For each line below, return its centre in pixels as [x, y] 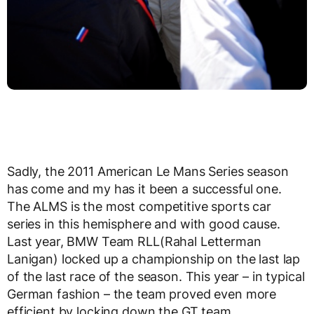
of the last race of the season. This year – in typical [156, 276]
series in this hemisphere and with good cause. [144, 224]
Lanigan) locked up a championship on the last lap [154, 259]
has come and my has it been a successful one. [144, 189]
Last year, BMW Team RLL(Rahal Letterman [134, 241]
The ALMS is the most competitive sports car [139, 206]
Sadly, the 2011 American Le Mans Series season [148, 171]
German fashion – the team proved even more [142, 294]
